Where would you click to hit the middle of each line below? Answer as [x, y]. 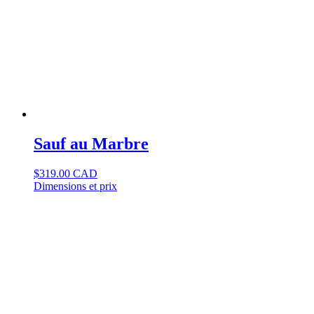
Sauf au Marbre [91, 143]
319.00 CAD [68, 173]
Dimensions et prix [75, 186]
